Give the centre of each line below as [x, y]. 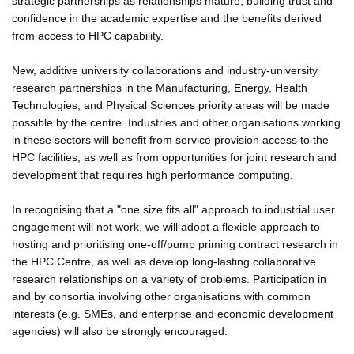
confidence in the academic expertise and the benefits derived [167, 18]
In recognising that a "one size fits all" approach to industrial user [173, 209]
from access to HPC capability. [88, 35]
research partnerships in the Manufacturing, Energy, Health [160, 87]
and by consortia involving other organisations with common [161, 296]
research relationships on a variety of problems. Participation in [169, 279]
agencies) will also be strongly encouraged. [120, 331]
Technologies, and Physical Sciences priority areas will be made [171, 105]
